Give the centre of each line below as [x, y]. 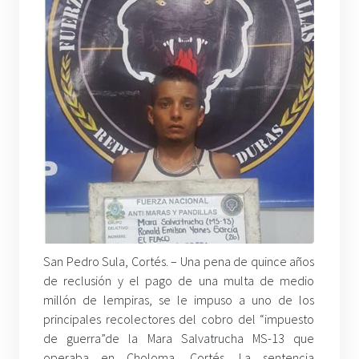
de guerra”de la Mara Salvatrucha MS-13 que [179, 339]
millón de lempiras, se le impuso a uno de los [179, 300]
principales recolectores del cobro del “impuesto [179, 319]
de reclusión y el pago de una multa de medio [179, 281]
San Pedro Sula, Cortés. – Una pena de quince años [179, 262]
